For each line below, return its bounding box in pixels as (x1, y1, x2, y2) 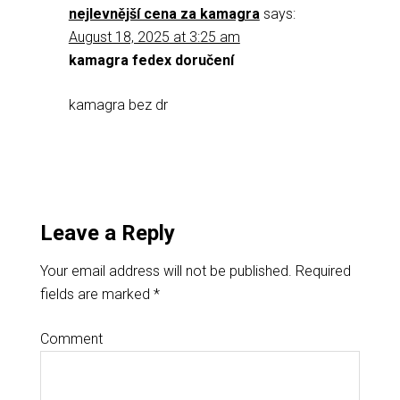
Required (291, 262, 351, 279)
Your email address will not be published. (39, 262, 292, 279)
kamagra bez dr (68, 96, 168, 113)
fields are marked (39, 286, 154, 303)
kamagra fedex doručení (68, 52, 234, 69)
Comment (39, 330, 103, 347)
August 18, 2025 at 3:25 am (68, 29, 240, 46)
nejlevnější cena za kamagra (68, 5, 260, 22)
